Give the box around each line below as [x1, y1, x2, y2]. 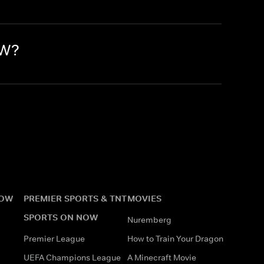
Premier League [24, 233, 85, 244]
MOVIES [127, 192, 161, 204]
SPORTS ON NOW [24, 211, 98, 223]
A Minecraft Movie [127, 252, 196, 263]
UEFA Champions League [24, 252, 121, 263]
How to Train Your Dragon [127, 233, 223, 244]
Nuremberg [127, 214, 171, 225]
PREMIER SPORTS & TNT [24, 192, 127, 204]
